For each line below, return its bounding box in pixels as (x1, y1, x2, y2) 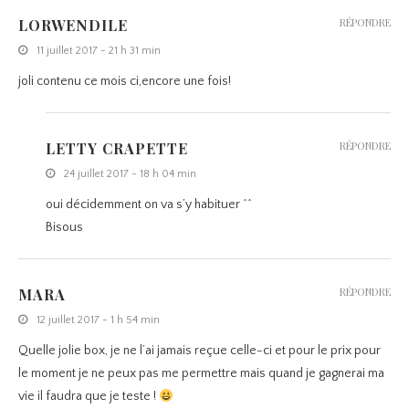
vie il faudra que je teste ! (18, 389, 159, 404)
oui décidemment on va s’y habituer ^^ (46, 197, 252, 213)
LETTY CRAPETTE (46, 139, 188, 159)
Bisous (46, 220, 83, 236)
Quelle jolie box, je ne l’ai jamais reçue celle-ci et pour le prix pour (18, 343, 381, 359)
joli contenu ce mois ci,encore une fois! (18, 74, 231, 89)
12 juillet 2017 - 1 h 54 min (37, 314, 160, 327)
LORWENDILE (18, 16, 128, 36)
